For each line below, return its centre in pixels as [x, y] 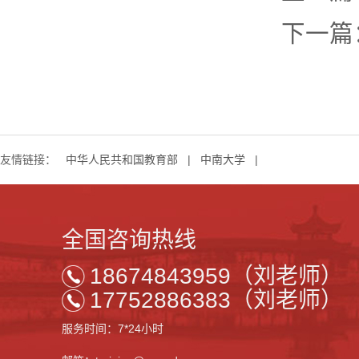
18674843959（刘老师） [216, 276]
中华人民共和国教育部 [122, 160]
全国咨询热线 [129, 240]
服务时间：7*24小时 [113, 329]
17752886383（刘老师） [216, 301]
